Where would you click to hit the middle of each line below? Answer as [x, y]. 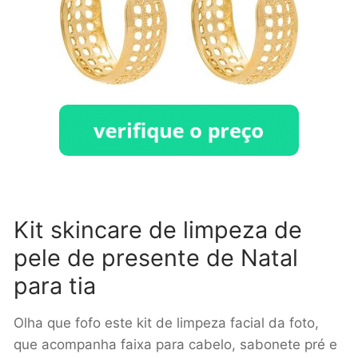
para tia [55, 285]
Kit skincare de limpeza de [158, 229]
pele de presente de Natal [156, 257]
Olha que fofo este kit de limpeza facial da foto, [166, 322]
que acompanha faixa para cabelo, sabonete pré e [175, 344]
